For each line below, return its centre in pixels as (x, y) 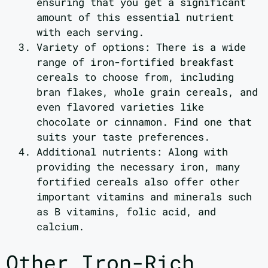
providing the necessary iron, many (138, 167)
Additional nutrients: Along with (132, 152)
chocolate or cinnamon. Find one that (144, 122)
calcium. (60, 227)
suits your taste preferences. (123, 137)
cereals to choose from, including (135, 77)
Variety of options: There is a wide (141, 47)
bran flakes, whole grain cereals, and (147, 92)
